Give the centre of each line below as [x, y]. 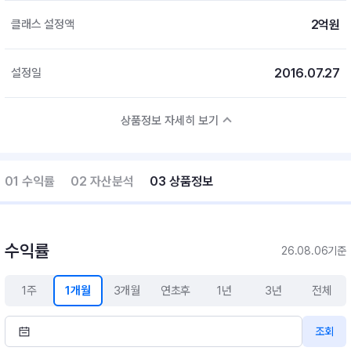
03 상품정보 [181, 181]
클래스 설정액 [43, 24]
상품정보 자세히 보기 [170, 121]
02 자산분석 [102, 181]
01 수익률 [30, 181]
